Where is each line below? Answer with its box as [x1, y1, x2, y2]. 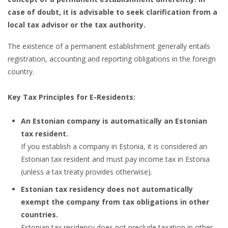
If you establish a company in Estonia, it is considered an [21, 141, 208, 151]
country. [8, 67, 34, 76]
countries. [21, 209, 59, 219]
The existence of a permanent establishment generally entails [8, 41, 210, 51]
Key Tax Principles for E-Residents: [8, 92, 135, 102]
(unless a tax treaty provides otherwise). [21, 166, 153, 177]
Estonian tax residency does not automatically [21, 184, 193, 194]
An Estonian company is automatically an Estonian [21, 116, 208, 126]
